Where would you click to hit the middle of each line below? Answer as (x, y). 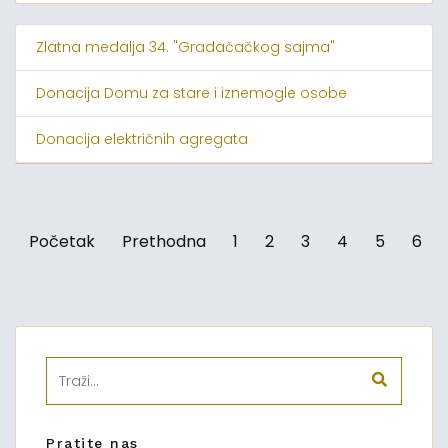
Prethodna (164, 241)
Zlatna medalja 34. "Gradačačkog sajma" (185, 47)
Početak (62, 241)
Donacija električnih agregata (142, 139)
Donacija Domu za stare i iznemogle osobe (191, 93)
